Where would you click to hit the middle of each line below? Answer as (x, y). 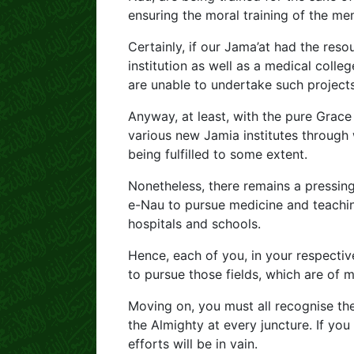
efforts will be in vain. (193, 344)
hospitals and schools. (194, 224)
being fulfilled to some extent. (218, 154)
